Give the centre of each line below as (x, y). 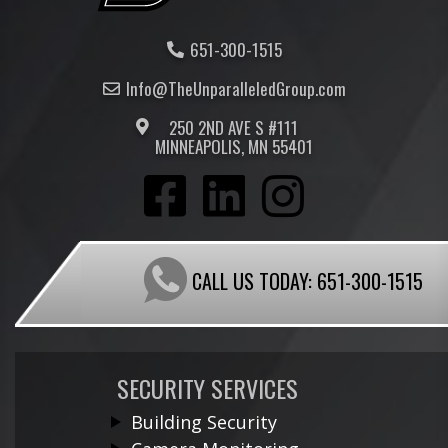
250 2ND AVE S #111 (233, 127)
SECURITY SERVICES (207, 388)
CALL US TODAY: (252, 281)
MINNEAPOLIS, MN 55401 (233, 146)
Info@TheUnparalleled (200, 88)
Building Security (204, 422)
